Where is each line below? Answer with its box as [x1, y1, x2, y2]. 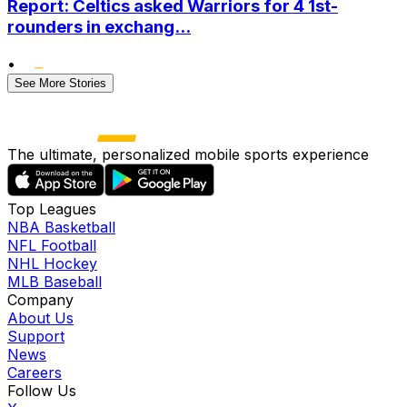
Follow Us [7, 381, 76, 400]
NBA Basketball [7, 217, 115, 236]
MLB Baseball [7, 272, 102, 291]
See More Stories [15, 75, 106, 90]
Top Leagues [7, 199, 96, 218]
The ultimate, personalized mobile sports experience [7, 144, 369, 164]
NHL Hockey [7, 253, 97, 273]
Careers [7, 362, 62, 382]
